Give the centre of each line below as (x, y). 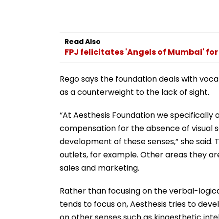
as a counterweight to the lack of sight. (134, 92)
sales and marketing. (99, 168)
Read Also (83, 41)
